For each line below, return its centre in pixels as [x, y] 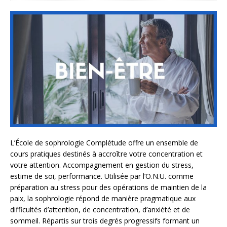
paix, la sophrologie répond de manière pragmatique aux [103, 199]
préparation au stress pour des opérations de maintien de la [108, 187]
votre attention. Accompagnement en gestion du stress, [102, 165]
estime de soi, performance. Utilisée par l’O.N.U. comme [102, 176]
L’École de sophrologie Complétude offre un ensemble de [104, 143]
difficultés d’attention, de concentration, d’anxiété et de [100, 210]
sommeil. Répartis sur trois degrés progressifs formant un [105, 221]
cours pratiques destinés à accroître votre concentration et [106, 154]
